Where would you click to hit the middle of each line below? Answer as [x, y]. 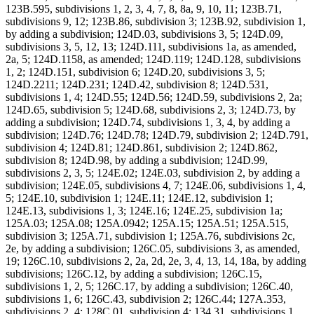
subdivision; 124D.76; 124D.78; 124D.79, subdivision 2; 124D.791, [157, 135]
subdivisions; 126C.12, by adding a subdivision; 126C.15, [134, 274]
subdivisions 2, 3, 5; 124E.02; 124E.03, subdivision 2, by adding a [153, 173]
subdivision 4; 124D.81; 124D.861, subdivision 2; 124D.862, [142, 148]
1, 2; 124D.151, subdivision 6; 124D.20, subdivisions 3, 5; [135, 72]
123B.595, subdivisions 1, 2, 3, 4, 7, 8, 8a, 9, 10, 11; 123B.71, [144, 9]
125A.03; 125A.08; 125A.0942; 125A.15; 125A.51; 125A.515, [147, 224]
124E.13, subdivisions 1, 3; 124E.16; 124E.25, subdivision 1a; [144, 211]
